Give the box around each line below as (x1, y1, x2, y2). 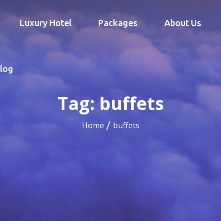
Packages (98, 18, 138, 28)
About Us (164, 18, 201, 28)
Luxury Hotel (19, 18, 72, 28)
